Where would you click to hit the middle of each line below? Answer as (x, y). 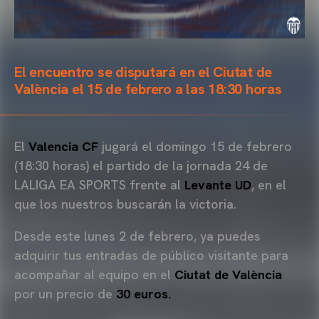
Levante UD (218, 184)
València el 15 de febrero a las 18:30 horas (148, 89)
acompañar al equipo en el (93, 274)
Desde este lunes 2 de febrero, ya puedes (137, 236)
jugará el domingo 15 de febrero (195, 146)
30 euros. (143, 293)
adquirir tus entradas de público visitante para (151, 255)
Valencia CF (63, 146)
